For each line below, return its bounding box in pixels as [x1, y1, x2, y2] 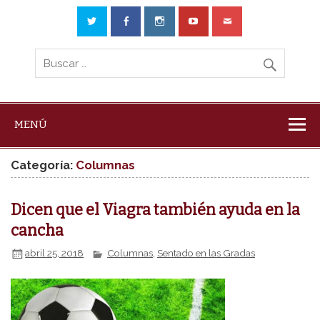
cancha [11, 221, 64, 240]
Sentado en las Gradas [157, 247, 256, 259]
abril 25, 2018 [25, 247, 84, 259]
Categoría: [11, 158, 76, 173]
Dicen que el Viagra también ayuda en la [11, 200, 301, 219]
